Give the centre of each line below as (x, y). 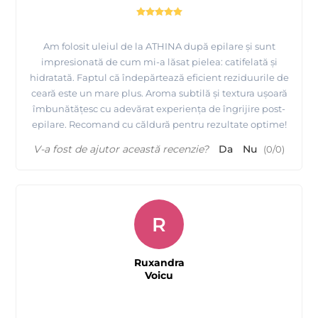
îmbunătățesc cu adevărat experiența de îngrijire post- (159, 109)
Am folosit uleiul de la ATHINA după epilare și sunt (159, 46)
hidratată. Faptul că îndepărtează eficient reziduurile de (159, 78)
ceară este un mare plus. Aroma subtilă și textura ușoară (159, 93)
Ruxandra (159, 263)
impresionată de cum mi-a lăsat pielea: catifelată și (159, 62)
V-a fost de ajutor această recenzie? (121, 149)
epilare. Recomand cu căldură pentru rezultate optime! (159, 125)
